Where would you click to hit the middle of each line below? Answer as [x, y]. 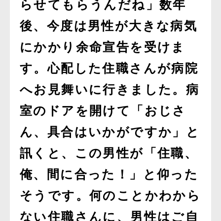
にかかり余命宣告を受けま [103, 47]
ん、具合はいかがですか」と [110, 132]
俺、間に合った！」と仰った [109, 174]
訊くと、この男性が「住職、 [109, 153]
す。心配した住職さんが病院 [109, 68]
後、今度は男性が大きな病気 [109, 26]
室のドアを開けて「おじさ [103, 111]
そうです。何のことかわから [110, 196]
